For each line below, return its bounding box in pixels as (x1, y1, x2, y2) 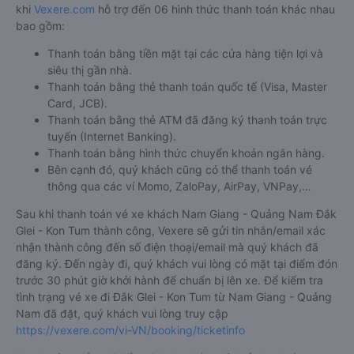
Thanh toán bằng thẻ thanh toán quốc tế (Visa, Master (47, 80, 327, 93)
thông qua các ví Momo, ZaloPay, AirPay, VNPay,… (47, 179, 311, 193)
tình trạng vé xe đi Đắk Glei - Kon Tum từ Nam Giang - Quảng (16, 290, 332, 303)
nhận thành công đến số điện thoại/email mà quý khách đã (16, 240, 318, 254)
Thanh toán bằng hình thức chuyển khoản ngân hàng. (47, 146, 325, 160)
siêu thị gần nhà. (47, 63, 132, 77)
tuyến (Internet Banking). (47, 130, 176, 143)
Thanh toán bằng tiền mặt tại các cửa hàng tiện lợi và (47, 47, 323, 60)
